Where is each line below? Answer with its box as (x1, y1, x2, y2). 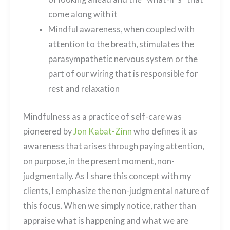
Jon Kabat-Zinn (73, 126, 132, 136)
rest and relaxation (48, 84, 120, 94)
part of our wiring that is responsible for (48, 69, 198, 79)
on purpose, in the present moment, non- (23, 156, 175, 166)
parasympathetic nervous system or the (48, 54, 198, 64)
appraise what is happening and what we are (23, 215, 188, 225)
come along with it (48, 9, 118, 20)
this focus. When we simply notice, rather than (23, 200, 196, 210)
